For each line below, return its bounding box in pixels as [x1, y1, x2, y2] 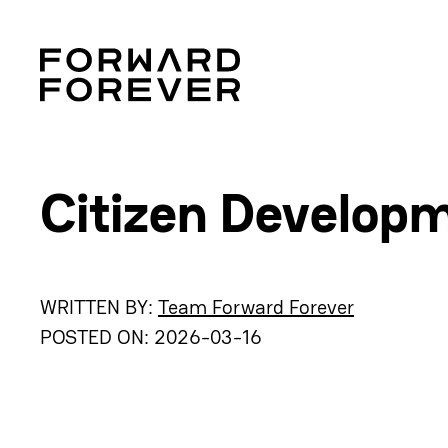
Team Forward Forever [158, 294, 354, 321]
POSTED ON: [40, 324, 154, 351]
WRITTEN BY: [40, 294, 158, 321]
